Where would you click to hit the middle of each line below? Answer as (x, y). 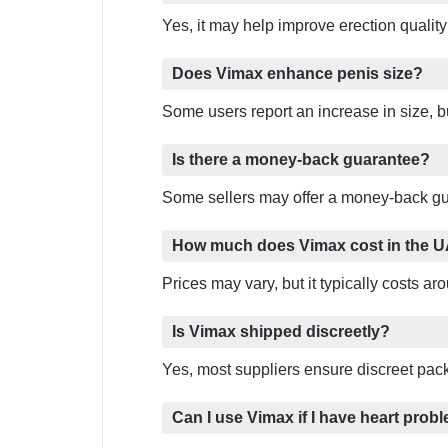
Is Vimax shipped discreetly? (281, 332)
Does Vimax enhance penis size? (297, 74)
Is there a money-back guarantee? (301, 160)
